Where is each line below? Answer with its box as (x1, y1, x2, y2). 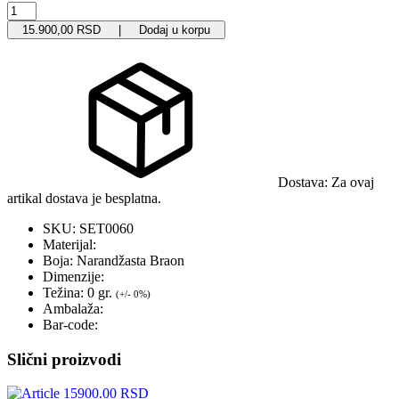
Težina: (43, 284, 84, 300)
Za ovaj (331, 174, 374, 190)
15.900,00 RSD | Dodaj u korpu (77, 22, 210, 37)
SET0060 (79, 220, 134, 236)
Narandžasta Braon (77, 252, 184, 268)
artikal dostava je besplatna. (7, 190, 161, 206)
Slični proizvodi (7, 349, 121, 369)
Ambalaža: (43, 300, 103, 316)
